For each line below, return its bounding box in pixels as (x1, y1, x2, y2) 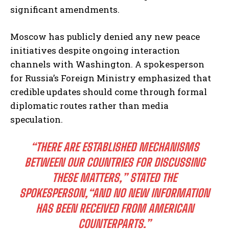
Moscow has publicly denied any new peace (10, 31, 200, 43)
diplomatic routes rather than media (10, 100, 169, 112)
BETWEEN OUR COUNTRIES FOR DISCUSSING (24, 155, 205, 170)
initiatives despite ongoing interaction (10, 44, 180, 57)
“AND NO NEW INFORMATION (88, 186, 210, 200)
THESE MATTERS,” (52, 171, 127, 185)
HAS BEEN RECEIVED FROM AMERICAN (35, 201, 194, 216)
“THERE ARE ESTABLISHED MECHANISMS (30, 140, 199, 154)
